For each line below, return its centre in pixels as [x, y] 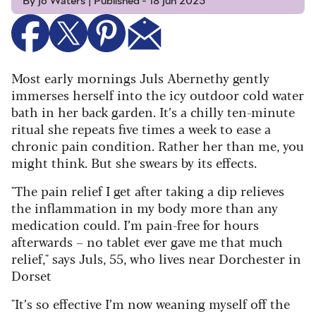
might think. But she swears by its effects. [134, 163]
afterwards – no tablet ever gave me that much [147, 242]
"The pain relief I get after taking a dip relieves [148, 191]
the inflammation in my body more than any [145, 208]
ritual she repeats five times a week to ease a [141, 129]
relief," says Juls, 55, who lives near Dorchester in [156, 259]
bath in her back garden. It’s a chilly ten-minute [153, 112]
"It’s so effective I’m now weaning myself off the [151, 304]
